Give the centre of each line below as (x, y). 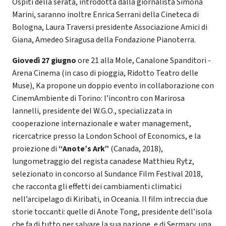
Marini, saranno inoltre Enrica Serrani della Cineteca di (105, 14)
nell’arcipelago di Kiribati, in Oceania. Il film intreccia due (110, 199)
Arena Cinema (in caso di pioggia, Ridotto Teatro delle (105, 73)
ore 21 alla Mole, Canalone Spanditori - (144, 60)
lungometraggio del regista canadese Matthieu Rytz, (103, 161)
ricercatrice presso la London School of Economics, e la (106, 136)
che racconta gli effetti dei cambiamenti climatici (97, 186)
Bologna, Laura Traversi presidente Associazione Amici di (110, 27)
